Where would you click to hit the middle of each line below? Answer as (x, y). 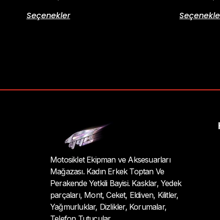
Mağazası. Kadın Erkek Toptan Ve (107, 172)
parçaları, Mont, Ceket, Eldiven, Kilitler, (114, 195)
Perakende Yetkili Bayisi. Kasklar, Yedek (116, 183)
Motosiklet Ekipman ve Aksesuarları (110, 160)
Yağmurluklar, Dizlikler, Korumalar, (108, 207)
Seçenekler (48, 16)
